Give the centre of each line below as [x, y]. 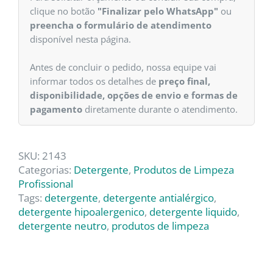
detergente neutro [62, 225]
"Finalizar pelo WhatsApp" [158, 11]
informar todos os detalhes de [94, 81]
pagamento [56, 109]
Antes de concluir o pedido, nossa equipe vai [123, 67]
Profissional [46, 183]
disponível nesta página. [80, 39]
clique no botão [64, 11]
